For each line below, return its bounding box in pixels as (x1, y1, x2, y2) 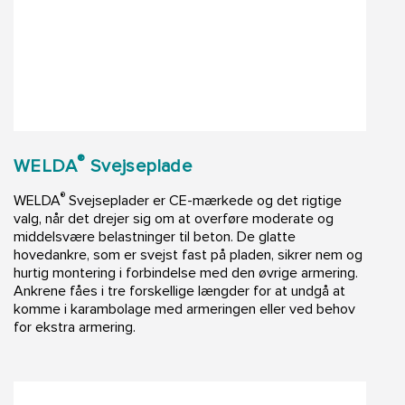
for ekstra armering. (14, 317, 136, 336)
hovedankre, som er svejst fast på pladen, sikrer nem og (14, 245, 363, 264)
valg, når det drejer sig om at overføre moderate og (14, 209, 334, 228)
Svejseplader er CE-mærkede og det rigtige (65, 191, 342, 210)
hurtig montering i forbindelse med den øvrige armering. (14, 263, 358, 282)
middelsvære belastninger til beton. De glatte (14, 227, 296, 246)
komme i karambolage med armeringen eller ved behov (14, 299, 355, 318)
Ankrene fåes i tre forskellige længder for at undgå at (14, 281, 345, 300)
